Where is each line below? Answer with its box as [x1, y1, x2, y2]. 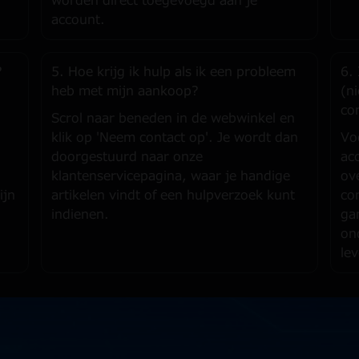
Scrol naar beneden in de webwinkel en [50, 109, 295, 128]
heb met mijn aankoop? [50, 82, 199, 101]
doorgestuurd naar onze [50, 147, 203, 167]
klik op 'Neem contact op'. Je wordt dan [50, 128, 298, 147]
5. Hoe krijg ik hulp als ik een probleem [50, 63, 296, 82]
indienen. [50, 205, 109, 224]
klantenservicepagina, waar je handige [50, 167, 290, 186]
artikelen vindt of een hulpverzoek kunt [50, 186, 295, 205]
